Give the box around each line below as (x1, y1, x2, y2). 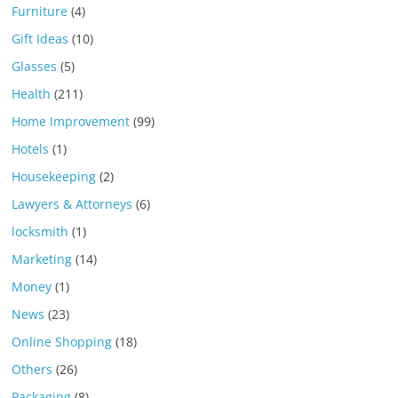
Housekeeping (12, 167, 97, 185)
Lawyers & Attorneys (12, 195, 133, 212)
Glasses (12, 57, 58, 75)
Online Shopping (12, 332, 113, 350)
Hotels (12, 139, 50, 157)
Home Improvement (12, 112, 131, 130)
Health (12, 84, 52, 102)
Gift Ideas (12, 29, 69, 47)
